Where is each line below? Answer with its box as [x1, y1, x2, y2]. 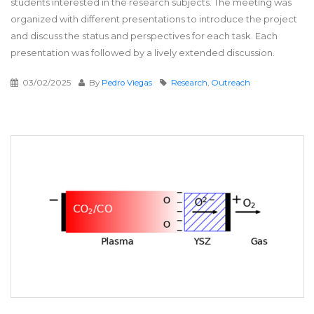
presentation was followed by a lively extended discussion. [11, 47, 275, 59]
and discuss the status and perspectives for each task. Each [11, 30, 278, 42]
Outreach [211, 78, 250, 88]
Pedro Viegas [102, 78, 152, 88]
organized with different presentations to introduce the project [11, 13, 297, 25]
